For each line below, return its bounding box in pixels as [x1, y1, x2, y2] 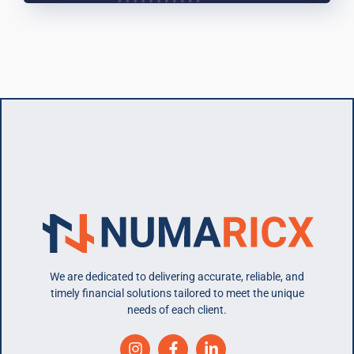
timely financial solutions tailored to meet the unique [50, 286, 304, 299]
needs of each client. [127, 303, 227, 316]
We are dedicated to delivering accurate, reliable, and [50, 269, 304, 283]
